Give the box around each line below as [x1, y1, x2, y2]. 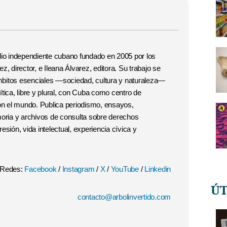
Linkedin [144, 165, 171, 174]
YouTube [110, 165, 141, 174]
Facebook [24, 165, 58, 174]
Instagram [62, 165, 96, 174]
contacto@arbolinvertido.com [77, 193, 171, 202]
